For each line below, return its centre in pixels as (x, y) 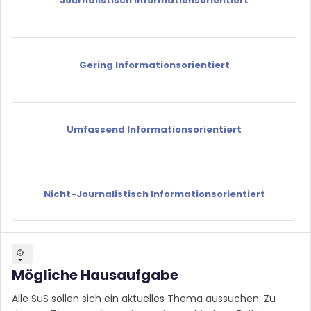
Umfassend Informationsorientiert (154, 129)
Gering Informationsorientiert (154, 65)
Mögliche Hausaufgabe (95, 275)
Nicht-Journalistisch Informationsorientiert (154, 194)
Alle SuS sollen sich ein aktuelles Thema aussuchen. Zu (144, 298)
